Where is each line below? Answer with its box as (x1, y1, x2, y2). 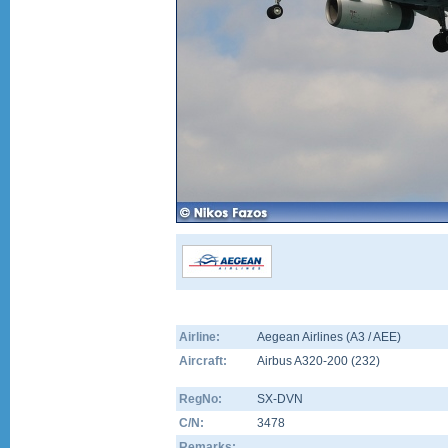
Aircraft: (179, 354, 227, 368)
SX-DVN (257, 392, 303, 406)
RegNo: (179, 392, 222, 406)
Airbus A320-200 (257, 354, 351, 368)
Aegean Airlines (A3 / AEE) (257, 330, 401, 344)
